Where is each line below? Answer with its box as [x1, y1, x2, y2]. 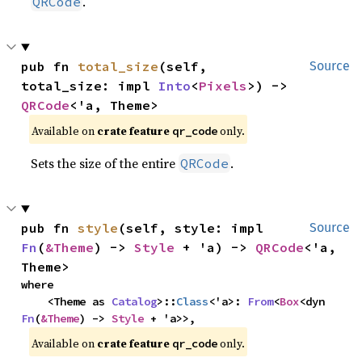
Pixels [199, 78, 248, 94]
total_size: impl [21, 78, 159, 94]
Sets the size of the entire [31, 154, 179, 172]
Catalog [112, 294, 158, 309]
